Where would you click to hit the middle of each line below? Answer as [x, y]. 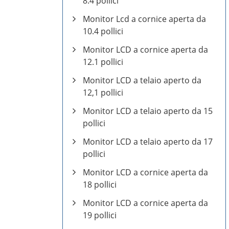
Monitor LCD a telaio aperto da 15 [148, 111]
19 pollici [100, 215]
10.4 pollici [103, 31]
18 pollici [100, 185]
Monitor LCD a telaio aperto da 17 [148, 142]
